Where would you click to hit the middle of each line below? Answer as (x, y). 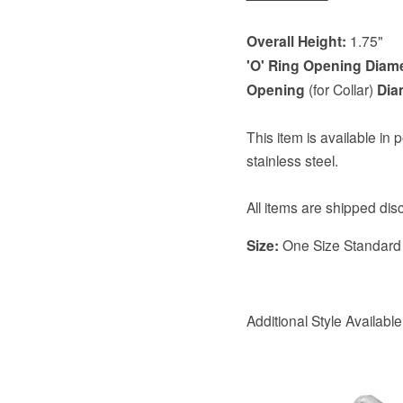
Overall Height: (298, 40)
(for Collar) (342, 89)
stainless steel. (292, 160)
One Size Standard (340, 244)
